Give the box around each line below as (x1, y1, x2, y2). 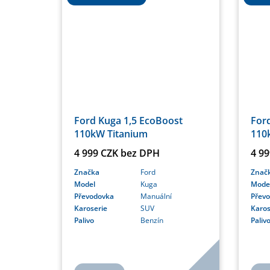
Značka (74, 167, 99, 178)
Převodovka (74, 191, 114, 202)
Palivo (74, 215, 94, 226)
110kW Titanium (74, 127, 148, 141)
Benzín (140, 215, 164, 226)
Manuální (140, 191, 172, 202)
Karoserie (74, 203, 107, 214)
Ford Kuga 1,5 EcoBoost (74, 114, 183, 128)
